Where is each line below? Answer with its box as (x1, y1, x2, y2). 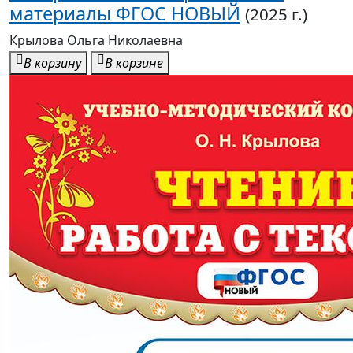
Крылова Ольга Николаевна (9, 32, 183, 50)
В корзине (105, 54, 163, 72)
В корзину (24, 54, 81, 72)
